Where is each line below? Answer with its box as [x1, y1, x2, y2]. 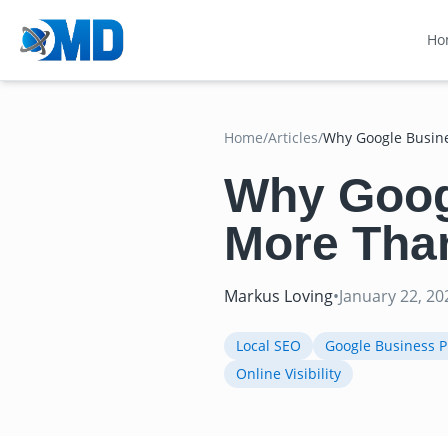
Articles [268, 128, 318, 147]
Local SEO [236, 336, 301, 355]
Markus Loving [224, 285, 333, 307]
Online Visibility [236, 364, 341, 383]
